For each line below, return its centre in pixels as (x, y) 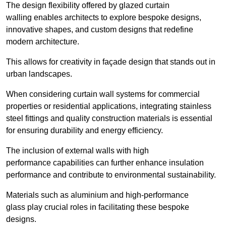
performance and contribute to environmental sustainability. (111, 175)
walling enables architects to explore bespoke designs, (104, 18)
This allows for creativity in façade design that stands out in (111, 62)
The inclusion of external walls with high (77, 151)
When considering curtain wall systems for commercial (103, 94)
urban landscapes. (39, 74)
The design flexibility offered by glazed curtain (88, 6)
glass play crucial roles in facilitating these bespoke (98, 207)
